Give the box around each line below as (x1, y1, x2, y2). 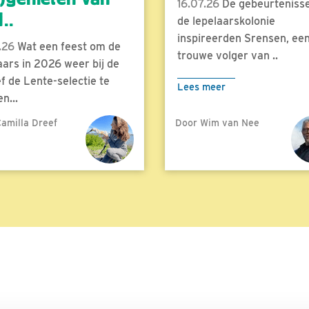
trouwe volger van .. (177, 48, 278, 62)
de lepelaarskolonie (177, 14, 275, 28)
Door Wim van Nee (175, 117, 259, 128)
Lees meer (177, 80, 226, 92)
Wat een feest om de (14, 39, 121, 53)
